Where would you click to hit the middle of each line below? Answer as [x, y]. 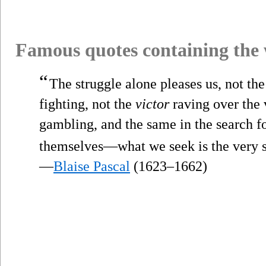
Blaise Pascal [92, 166]
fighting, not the [87, 104]
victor [152, 104]
